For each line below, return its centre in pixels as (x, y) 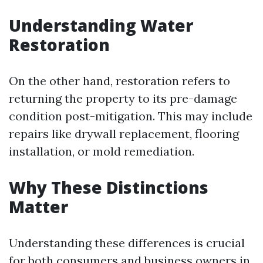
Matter (38, 207)
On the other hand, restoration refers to (119, 81)
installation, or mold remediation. (102, 151)
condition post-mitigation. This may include (131, 116)
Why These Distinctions (109, 187)
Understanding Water (101, 25)
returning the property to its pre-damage (123, 98)
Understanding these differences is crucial (127, 243)
